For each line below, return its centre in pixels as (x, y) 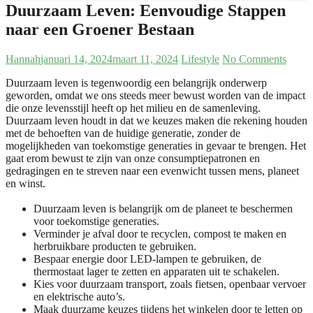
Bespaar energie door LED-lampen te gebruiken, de (147, 259)
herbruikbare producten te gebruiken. (115, 247)
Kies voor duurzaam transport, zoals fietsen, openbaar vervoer (170, 284)
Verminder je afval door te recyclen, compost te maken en (160, 234)
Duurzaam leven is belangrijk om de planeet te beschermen (163, 209)
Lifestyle (200, 59)
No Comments (254, 59)
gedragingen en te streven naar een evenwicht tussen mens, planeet (152, 170)
